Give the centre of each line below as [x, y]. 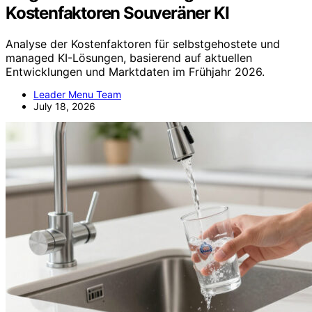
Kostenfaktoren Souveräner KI [117, 13]
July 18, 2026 [64, 106]
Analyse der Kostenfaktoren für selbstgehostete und [143, 44]
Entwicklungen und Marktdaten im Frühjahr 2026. [135, 71]
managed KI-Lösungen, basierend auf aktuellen [129, 57]
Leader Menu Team [77, 94]
